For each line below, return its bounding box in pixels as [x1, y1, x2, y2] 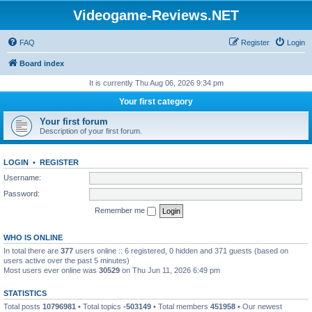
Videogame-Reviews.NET [73, 8, 239, 23]
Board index [19, 59, 64, 68]
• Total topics [76, 302, 123, 311]
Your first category [119, 97, 193, 107]
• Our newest [235, 302, 282, 311]
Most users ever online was [3, 265, 99, 274]
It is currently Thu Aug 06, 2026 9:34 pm [88, 79, 224, 87]
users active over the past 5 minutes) [3, 256, 130, 265]
